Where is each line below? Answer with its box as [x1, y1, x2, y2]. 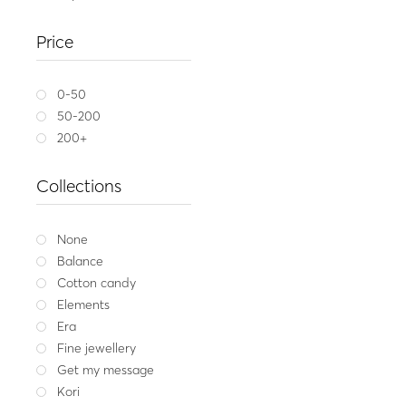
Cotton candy [57, 274, 137, 291]
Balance [57, 252, 104, 269]
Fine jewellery [57, 339, 137, 356]
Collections [36, 175, 122, 198]
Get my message [57, 361, 155, 378]
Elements [57, 295, 111, 313]
